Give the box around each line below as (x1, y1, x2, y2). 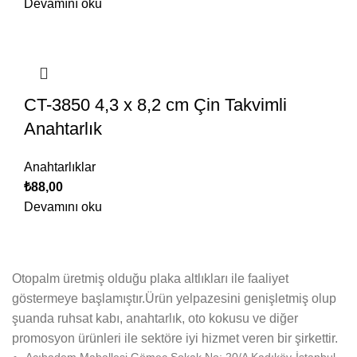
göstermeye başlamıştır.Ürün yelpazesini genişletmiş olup (12, 292, 336, 306)
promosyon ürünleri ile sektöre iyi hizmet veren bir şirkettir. (12, 331, 338, 346)
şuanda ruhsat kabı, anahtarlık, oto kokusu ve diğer (12, 312, 298, 326)
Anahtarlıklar (24, 160, 96, 175)
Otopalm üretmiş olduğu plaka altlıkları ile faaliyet (12, 272, 288, 286)
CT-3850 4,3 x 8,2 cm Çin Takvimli (24, 95, 287, 116)
